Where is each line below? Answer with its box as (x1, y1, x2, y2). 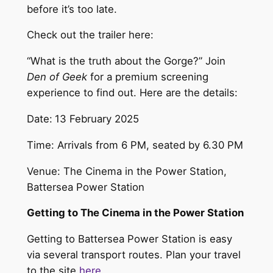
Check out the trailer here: (26, 29, 154, 41)
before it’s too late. (26, 2, 120, 15)
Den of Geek (26, 71, 87, 83)
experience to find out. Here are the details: (26, 87, 238, 99)
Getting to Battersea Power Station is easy (26, 233, 232, 246)
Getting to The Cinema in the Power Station (26, 207, 244, 219)
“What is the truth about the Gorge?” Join (26, 55, 225, 68)
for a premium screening (87, 71, 208, 83)
